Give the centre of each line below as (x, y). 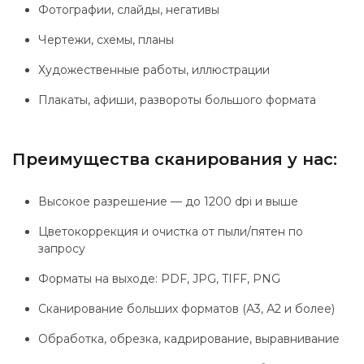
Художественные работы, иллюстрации (154, 70)
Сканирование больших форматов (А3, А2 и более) (186, 309)
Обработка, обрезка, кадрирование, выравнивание (189, 339)
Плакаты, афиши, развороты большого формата (177, 100)
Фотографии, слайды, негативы (129, 10)
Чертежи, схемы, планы (106, 40)
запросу (62, 249)
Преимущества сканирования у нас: (175, 159)
